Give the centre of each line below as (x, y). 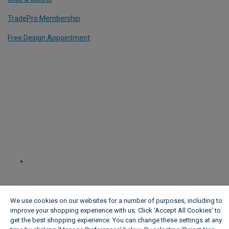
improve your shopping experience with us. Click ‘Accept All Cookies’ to (116, 210)
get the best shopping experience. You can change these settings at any (116, 220)
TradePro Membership (44, 18)
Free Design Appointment (49, 38)
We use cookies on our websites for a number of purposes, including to (116, 201)
